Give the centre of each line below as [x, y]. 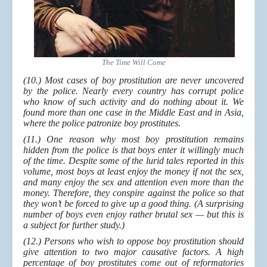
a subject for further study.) [74, 225]
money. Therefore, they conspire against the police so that [133, 193]
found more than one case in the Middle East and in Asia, [133, 113]
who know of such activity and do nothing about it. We [133, 102]
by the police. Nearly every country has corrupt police [133, 91]
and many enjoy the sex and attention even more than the [133, 182]
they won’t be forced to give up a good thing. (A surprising [133, 204]
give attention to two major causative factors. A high [133, 252]
